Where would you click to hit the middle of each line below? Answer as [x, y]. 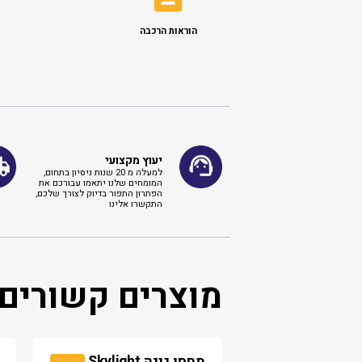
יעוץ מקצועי [134, 160]
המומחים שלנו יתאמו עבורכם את [101, 183]
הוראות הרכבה [168, 31]
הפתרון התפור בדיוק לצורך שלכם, [99, 193]
